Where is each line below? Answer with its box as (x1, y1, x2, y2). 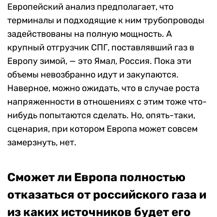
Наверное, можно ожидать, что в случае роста (7, 82, 200, 93)
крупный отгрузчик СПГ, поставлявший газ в (7, 42, 194, 53)
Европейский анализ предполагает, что (7, 1, 173, 12)
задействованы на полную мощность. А (7, 28, 172, 39)
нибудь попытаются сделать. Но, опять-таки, (7, 109, 195, 121)
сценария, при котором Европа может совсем (7, 123, 198, 134)
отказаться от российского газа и (7, 187, 206, 201)
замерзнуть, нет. (7, 137, 77, 148)
